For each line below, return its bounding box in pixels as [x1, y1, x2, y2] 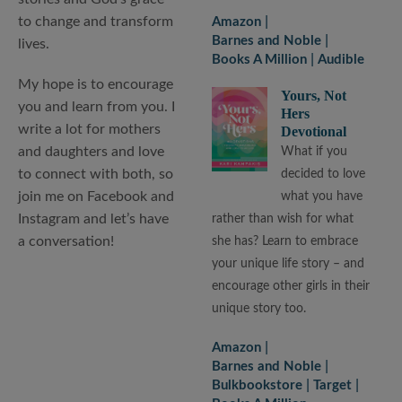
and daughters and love [18, 144, 164, 160]
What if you [281, 144, 348, 158]
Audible [318, 52, 365, 66]
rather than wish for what [212, 212, 354, 225]
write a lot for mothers [18, 122, 161, 137]
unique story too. [212, 301, 307, 315]
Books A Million [212, 52, 308, 66]
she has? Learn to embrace [212, 234, 359, 248]
